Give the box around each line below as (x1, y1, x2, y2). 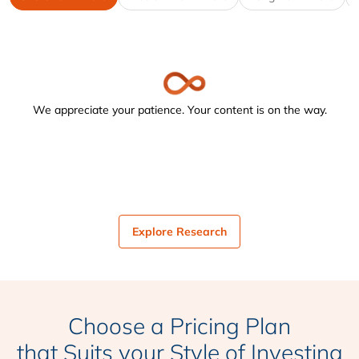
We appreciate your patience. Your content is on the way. (32, 102, 327, 117)
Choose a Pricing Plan (68, 311, 291, 340)
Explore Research (132, 224, 227, 239)
